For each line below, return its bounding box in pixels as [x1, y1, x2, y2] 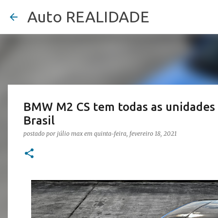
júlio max [57, 130, 83, 137]
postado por [23, 130, 57, 137]
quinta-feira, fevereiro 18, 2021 [94, 130, 177, 137]
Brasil [23, 114, 54, 127]
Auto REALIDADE [27, 8, 149, 25]
